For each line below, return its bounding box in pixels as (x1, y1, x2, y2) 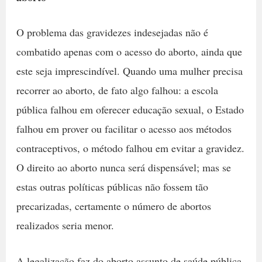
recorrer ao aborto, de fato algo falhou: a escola (16, 82, 218, 97)
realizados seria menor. (16, 218, 118, 232)
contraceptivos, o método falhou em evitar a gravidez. (16, 140, 244, 155)
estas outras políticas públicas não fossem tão (16, 179, 208, 194)
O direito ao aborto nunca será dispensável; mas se (16, 160, 231, 174)
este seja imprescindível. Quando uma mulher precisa (16, 63, 243, 78)
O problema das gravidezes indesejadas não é (16, 25, 208, 39)
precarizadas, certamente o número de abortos (16, 198, 211, 213)
